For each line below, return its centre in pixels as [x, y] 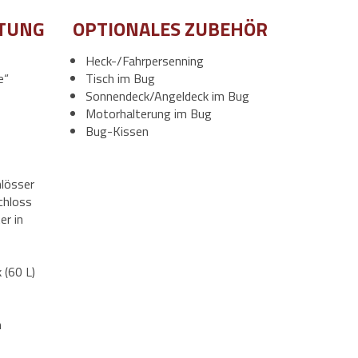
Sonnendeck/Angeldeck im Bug [167, 96]
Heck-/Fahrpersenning [144, 61]
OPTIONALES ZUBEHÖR [170, 29]
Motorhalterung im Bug [148, 113]
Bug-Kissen [117, 131]
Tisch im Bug [120, 78]
